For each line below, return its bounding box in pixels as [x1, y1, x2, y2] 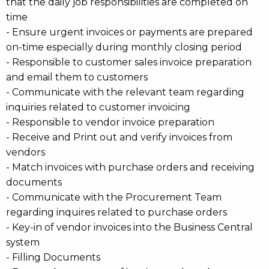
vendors [6, 147, 45, 158]
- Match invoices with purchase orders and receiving [6, 162, 255, 173]
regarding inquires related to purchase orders [6, 207, 227, 218]
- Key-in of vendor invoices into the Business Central [6, 222, 253, 233]
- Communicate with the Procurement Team [6, 192, 222, 203]
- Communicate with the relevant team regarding [6, 86, 244, 98]
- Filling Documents [6, 252, 100, 263]
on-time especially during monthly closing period [6, 41, 242, 53]
